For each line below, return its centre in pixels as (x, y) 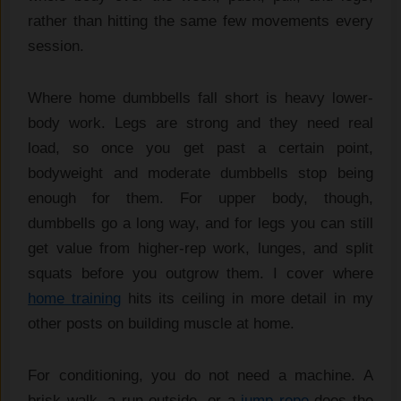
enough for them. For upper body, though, (200, 199)
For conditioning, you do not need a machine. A (200, 376)
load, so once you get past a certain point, (200, 149)
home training (74, 299)
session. (56, 47)
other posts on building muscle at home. (162, 324)
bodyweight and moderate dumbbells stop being (200, 174)
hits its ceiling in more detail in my (247, 299)
